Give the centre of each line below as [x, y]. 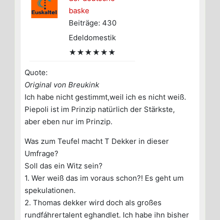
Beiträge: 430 [93, 23]
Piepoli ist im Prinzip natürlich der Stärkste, [100, 110]
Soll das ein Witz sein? [64, 166]
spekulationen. [50, 191]
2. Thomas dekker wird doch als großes [93, 203]
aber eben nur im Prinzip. [69, 122]
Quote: [36, 73]
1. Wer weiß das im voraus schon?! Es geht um [104, 178]
